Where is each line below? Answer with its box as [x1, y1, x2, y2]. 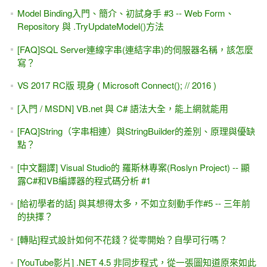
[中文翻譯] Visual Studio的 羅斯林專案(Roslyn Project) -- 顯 [17, 160, 250, 173]
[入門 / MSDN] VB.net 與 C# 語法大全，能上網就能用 [17, 101, 228, 114]
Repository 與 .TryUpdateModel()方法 [17, 20, 164, 33]
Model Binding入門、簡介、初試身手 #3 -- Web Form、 [17, 7, 234, 20]
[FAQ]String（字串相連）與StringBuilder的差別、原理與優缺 [17, 125, 255, 138]
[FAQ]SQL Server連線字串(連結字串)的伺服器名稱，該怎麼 [17, 42, 253, 55]
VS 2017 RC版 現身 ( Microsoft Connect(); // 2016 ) [17, 79, 216, 92]
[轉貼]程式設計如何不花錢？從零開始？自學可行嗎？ [17, 232, 228, 246]
